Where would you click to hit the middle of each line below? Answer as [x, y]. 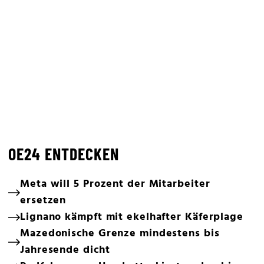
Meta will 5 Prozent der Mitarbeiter [115, 184]
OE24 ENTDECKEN [64, 154]
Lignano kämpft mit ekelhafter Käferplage [132, 217]
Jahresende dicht [65, 250]
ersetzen [43, 201]
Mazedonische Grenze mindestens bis [120, 234]
